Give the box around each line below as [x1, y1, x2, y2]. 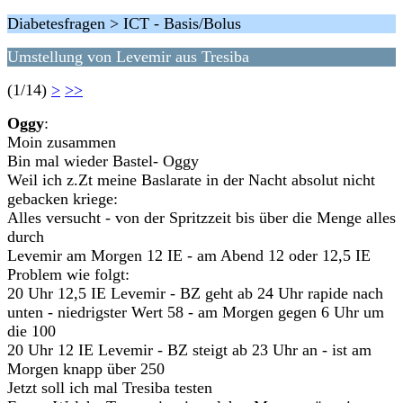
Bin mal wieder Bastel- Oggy [7, 152, 199, 170]
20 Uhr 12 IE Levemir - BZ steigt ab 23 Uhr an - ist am [7, 341, 372, 359]
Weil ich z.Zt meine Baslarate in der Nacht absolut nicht [7, 171, 375, 189]
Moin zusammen [7, 133, 116, 151]
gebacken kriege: [7, 190, 118, 208]
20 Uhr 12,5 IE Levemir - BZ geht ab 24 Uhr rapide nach [7, 284, 383, 302]
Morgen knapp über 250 [7, 360, 165, 378]
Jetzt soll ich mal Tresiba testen [7, 379, 212, 397]
